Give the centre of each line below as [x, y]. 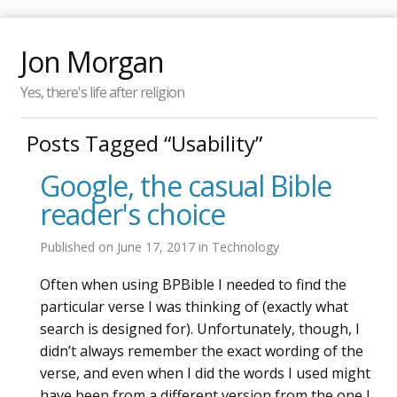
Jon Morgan [92, 62]
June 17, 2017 [158, 246]
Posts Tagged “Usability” [144, 143]
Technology [245, 246]
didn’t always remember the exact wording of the [202, 350]
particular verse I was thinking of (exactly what [194, 306]
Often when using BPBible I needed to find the [193, 284]
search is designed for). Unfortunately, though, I [200, 328]
